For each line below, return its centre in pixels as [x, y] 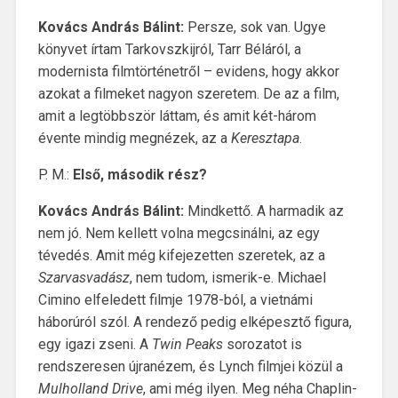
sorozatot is [262, 344]
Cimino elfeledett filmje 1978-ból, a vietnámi [175, 299]
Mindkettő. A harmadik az [265, 211]
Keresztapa [265, 138]
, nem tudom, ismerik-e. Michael [227, 277]
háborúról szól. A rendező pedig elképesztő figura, [195, 322]
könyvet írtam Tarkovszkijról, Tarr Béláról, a [169, 49]
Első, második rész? [139, 174]
